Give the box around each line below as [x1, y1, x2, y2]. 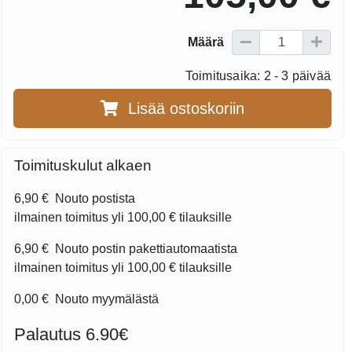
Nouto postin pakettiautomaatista [52, 242, 238, 256]
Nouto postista [52, 192, 136, 206]
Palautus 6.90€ [14, 324, 129, 345]
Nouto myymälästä [52, 292, 159, 306]
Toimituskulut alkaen [14, 157, 152, 174]
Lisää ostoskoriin [128, 99, 245, 117]
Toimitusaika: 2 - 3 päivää [185, 68, 331, 82]
